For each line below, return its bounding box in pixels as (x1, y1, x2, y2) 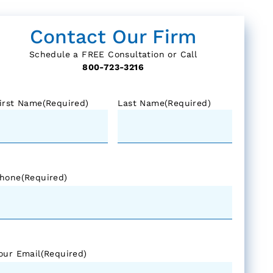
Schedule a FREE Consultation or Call (29, 49, 197, 59)
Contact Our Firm (30, 24, 197, 48)
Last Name (118, 97, 165, 108)
